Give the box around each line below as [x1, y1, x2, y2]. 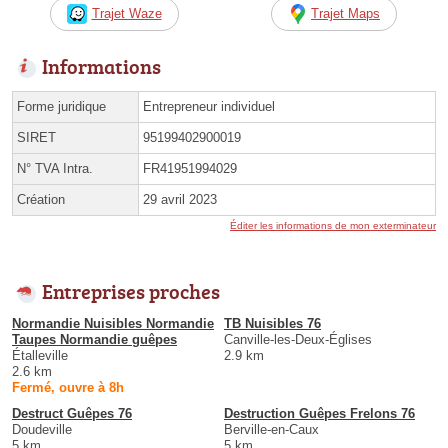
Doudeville [12, 421, 72, 437]
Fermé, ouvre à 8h [12, 379, 124, 395]
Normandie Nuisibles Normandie [12, 315, 214, 331]
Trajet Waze [91, 5, 162, 21]
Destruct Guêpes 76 [12, 405, 132, 421]
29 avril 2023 [143, 191, 217, 207]
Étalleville [12, 347, 68, 363]
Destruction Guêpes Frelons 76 [224, 405, 415, 421]
